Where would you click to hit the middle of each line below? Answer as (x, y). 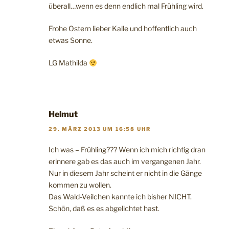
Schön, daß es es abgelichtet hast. (104, 208)
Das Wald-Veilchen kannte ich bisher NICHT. (120, 196)
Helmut (63, 114)
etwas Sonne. (71, 40)
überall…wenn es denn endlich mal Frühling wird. (126, 6)
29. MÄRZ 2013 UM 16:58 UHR (100, 129)
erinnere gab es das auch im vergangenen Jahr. (125, 161)
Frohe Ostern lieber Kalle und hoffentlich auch (123, 29)
